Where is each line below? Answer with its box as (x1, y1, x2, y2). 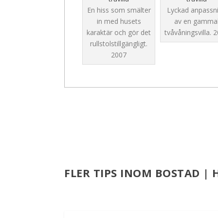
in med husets (96, 16, 141, 26)
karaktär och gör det (87, 27, 151, 37)
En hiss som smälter (87, 5, 151, 15)
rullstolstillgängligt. (90, 38, 147, 48)
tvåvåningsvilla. (164, 27, 213, 37)
